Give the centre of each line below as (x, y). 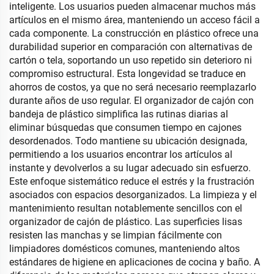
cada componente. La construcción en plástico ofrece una (134, 34)
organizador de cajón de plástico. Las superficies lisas (126, 222)
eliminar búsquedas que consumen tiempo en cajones (125, 128)
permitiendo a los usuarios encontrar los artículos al (121, 155)
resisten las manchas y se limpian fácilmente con (116, 235)
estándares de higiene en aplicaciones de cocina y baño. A (135, 262)
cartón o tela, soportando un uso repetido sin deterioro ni (131, 61)
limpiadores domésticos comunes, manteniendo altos (124, 249)
